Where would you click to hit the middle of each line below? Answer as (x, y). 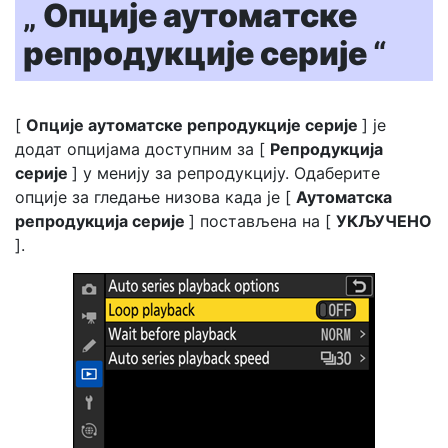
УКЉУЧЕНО (384, 221)
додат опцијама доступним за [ (142, 149)
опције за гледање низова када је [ (155, 197)
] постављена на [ (262, 221)
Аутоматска (344, 197)
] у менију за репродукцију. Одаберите (226, 173)
